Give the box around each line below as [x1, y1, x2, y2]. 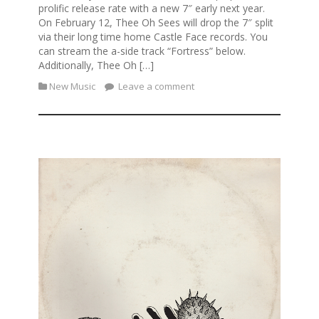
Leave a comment [116, 79, 194, 93]
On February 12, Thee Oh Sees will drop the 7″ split [38, 15, 273, 29]
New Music [49, 79, 95, 93]
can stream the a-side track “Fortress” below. [38, 43, 246, 58]
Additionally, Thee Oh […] [38, 58, 154, 72]
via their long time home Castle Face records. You [38, 29, 268, 43]
